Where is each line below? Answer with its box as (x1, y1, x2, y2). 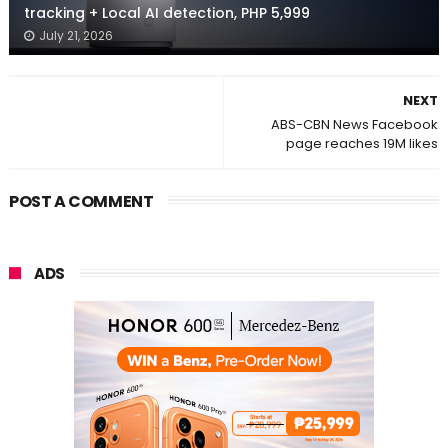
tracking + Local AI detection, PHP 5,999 (23, 3, 310, 24)
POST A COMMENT (8, 190, 154, 214)
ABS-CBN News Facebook (271, 115, 439, 135)
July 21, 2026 (38, 27, 113, 45)
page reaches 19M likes (286, 134, 439, 154)
